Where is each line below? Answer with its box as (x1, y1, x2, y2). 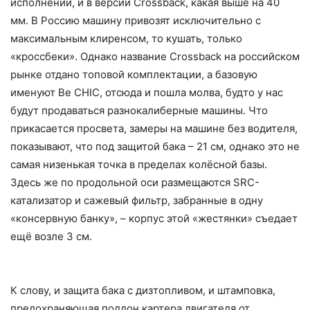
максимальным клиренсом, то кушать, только (10, 31, 242, 45)
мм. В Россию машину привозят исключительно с (10, 13, 261, 27)
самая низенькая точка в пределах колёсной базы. (10, 157, 267, 171)
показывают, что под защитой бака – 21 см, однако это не (10, 139, 300, 153)
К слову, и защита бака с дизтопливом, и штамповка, (10, 283, 275, 297)
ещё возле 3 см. (10, 229, 92, 243)
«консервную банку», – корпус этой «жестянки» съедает (10, 211, 298, 225)
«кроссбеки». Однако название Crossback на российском (10, 49, 300, 63)
